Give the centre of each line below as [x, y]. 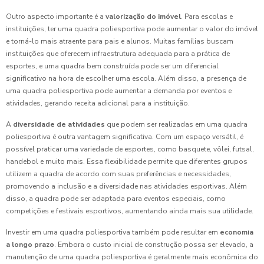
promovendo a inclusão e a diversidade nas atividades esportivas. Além [126, 187]
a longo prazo [30, 245]
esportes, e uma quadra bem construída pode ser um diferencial [112, 66]
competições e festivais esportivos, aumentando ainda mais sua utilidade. [130, 211]
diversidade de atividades [59, 125]
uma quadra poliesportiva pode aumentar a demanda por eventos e [119, 91]
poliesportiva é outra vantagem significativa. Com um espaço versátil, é [125, 137]
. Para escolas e [207, 17]
